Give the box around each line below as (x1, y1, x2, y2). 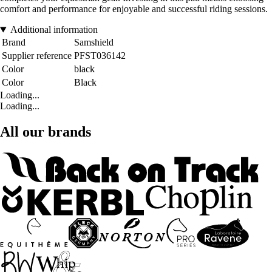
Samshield (74, 37, 114, 48)
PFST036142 (74, 50, 126, 61)
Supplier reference (2, 50, 72, 61)
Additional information (10, 24, 98, 35)
